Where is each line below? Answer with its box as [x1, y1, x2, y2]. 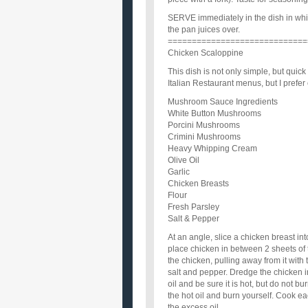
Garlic [168, 167, 190, 177]
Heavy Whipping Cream [168, 144, 257, 153]
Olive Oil [168, 155, 199, 165]
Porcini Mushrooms [168, 120, 240, 130]
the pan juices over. [168, 25, 240, 34]
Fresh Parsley [168, 202, 219, 212]
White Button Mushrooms [168, 109, 261, 118]
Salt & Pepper [168, 214, 219, 223]
